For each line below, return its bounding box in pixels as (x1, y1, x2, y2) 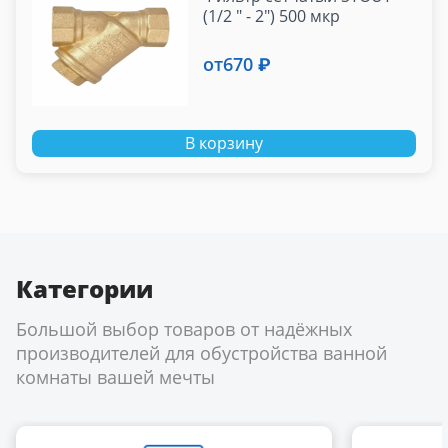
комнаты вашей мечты (16, 365, 215, 390)
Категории (16, 272, 153, 306)
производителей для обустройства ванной (16, 341, 387, 366)
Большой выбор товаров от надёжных (16, 317, 352, 342)
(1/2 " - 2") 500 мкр (203, 5, 341, 28)
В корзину (185, 132, 263, 155)
